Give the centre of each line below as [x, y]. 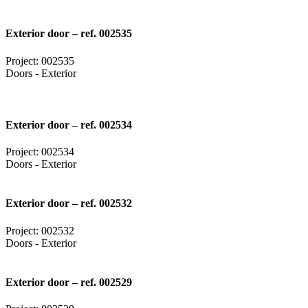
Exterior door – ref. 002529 [69, 282]
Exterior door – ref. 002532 [69, 203]
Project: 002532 [40, 230]
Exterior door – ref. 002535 [69, 34]
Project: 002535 [40, 60]
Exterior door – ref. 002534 [69, 124]
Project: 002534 [40, 152]
